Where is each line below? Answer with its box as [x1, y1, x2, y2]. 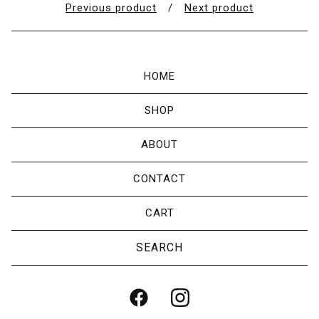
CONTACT [133, 172, 186, 185]
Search [11, 234, 48, 247]
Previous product [66, 1, 157, 14]
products [11, 245, 58, 258]
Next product [184, 1, 253, 14]
